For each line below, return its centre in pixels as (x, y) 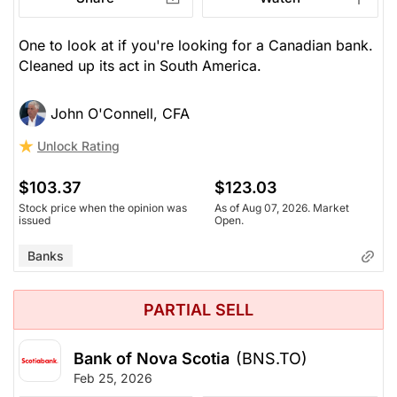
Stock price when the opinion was (103, 207)
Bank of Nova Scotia (152, 358)
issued (35, 220)
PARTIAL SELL (198, 309)
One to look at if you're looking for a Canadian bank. (196, 45)
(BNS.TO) (272, 358)
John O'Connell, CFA (120, 113)
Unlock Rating (78, 145)
